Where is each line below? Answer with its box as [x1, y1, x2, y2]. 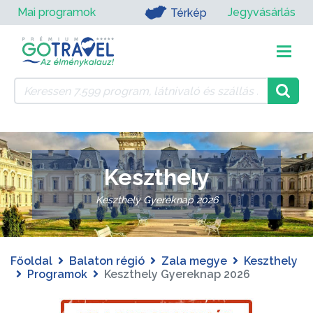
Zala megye [161, 254, 227, 268]
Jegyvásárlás [228, 6, 296, 19]
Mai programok [17, 6, 96, 19]
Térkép [170, 6, 207, 20]
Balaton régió [69, 254, 145, 268]
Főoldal [10, 254, 52, 268]
